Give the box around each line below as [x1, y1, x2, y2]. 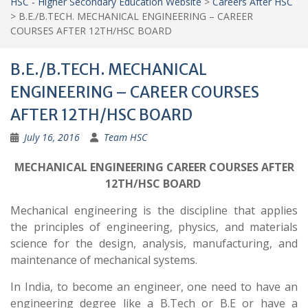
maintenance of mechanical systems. [10, 252, 197, 267]
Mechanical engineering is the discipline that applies [10, 203, 298, 218]
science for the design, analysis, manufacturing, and [10, 236, 298, 251]
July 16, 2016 [24, 131, 80, 144]
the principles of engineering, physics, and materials [10, 219, 298, 234]
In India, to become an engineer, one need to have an [10, 279, 298, 294]
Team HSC [104, 131, 147, 144]
